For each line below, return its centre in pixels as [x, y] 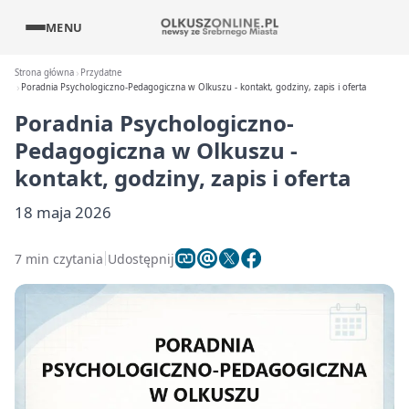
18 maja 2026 [63, 212]
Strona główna [44, 73]
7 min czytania [59, 258]
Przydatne [101, 73]
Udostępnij [141, 258]
